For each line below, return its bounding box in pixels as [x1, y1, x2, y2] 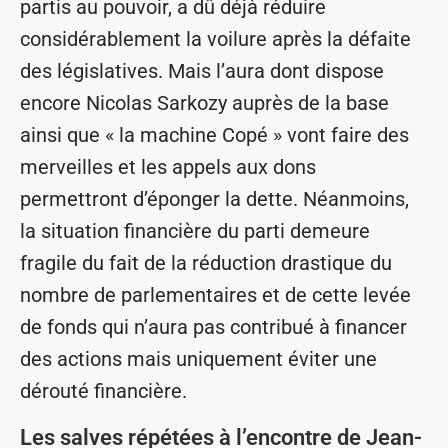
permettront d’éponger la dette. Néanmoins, [20, 187, 409, 212]
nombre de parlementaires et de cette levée [20, 283, 411, 308]
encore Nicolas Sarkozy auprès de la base [20, 91, 389, 116]
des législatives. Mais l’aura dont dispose [20, 59, 384, 84]
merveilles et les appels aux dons [20, 155, 316, 180]
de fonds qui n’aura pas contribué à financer [20, 315, 407, 340]
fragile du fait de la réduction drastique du [20, 251, 392, 276]
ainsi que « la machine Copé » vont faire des [20, 123, 409, 148]
